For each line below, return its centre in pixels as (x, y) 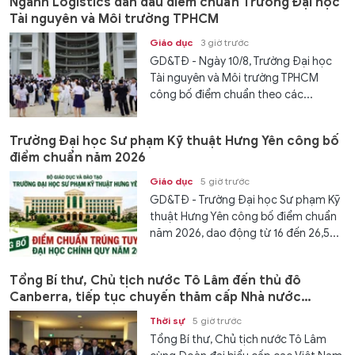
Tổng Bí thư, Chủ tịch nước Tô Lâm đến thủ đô (155, 280)
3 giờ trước (225, 43)
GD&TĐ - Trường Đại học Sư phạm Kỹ (245, 200)
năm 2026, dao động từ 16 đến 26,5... (245, 234)
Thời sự (168, 320)
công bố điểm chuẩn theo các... (232, 95)
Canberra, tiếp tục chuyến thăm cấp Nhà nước (155, 297)
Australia (38, 313)
